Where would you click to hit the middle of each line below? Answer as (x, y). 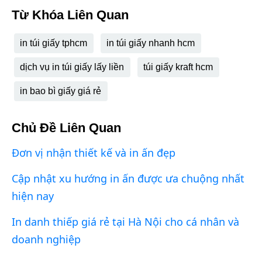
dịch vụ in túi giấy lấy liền (72, 67)
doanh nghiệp (46, 239)
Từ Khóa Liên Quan (70, 15)
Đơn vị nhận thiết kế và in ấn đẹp (94, 153)
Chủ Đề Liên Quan (66, 128)
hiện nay (33, 196)
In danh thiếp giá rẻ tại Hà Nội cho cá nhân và (125, 222)
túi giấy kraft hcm (178, 67)
